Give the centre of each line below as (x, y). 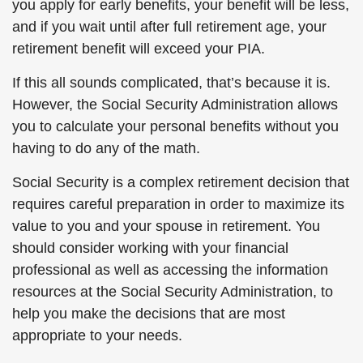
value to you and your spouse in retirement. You (166, 226)
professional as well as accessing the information (170, 270)
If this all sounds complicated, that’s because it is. (171, 83)
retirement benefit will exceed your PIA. (139, 49)
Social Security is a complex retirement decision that (181, 182)
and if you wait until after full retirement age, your (169, 27)
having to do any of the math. (106, 148)
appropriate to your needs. (97, 335)
